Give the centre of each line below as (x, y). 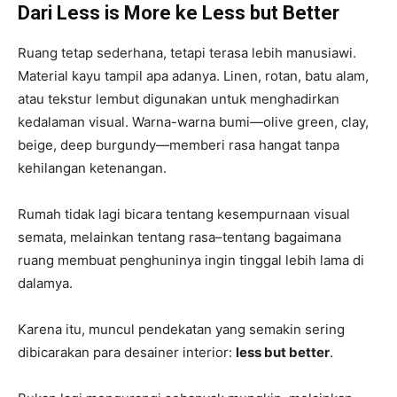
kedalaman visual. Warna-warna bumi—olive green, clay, (193, 122)
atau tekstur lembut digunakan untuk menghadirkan (179, 99)
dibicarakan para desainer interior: (127, 353)
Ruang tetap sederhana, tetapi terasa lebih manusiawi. (187, 53)
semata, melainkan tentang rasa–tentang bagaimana (179, 237)
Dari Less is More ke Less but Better (179, 13)
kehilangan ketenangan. (92, 168)
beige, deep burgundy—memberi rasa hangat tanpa (179, 145)
